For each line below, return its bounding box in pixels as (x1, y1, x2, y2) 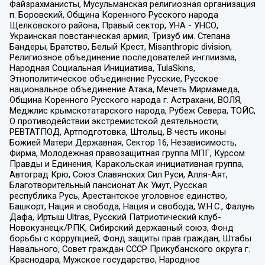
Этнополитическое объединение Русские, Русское (9, 73, 218, 84)
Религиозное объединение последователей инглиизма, (9, 51, 237, 63)
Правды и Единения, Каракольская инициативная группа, (9, 158, 244, 169)
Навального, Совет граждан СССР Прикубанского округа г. (9, 243, 250, 254)
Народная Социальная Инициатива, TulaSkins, (9, 62, 195, 73)
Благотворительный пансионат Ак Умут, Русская (9, 179, 207, 190)
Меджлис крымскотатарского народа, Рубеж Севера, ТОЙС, (9, 105, 256, 116)
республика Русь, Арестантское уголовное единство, (9, 190, 227, 201)
